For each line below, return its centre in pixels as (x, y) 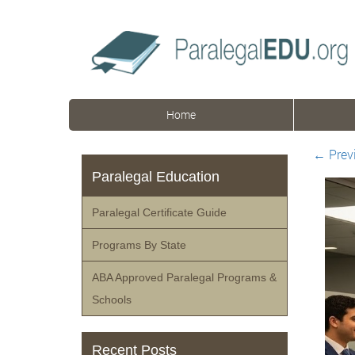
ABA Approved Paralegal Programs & (185, 277)
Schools (112, 300)
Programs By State (139, 245)
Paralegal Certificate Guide (160, 212)
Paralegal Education (156, 177)
